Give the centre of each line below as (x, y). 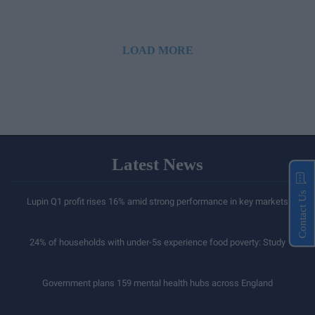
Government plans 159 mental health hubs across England (157, 283)
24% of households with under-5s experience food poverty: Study (157, 242)
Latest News (157, 164)
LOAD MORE (157, 50)
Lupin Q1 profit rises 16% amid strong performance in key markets (157, 201)
